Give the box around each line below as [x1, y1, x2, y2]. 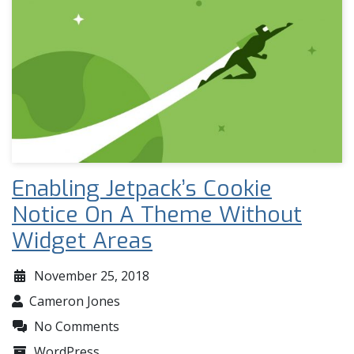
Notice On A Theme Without [12, 200, 302, 230]
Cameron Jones [29, 292, 120, 311]
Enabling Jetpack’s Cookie [12, 174, 272, 204]
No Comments [34, 318, 119, 336]
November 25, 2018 [34, 267, 149, 285]
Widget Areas [12, 226, 153, 256]
